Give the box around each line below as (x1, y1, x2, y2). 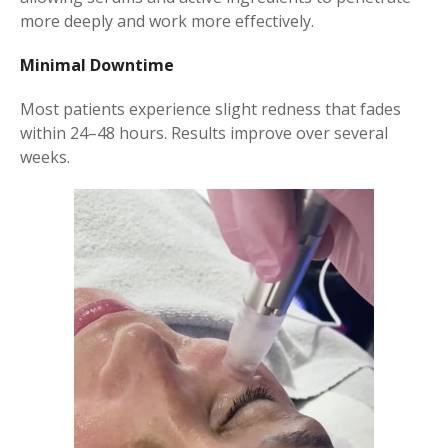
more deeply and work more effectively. (20, 10, 314, 32)
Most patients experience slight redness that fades (20, 98, 401, 120)
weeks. (20, 146, 70, 168)
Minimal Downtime (20, 54, 174, 76)
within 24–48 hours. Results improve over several (20, 122, 388, 144)
